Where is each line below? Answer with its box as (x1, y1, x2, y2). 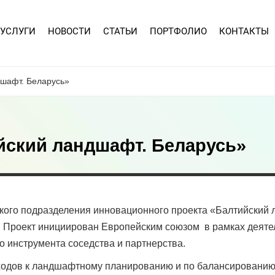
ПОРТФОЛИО (150, 26, 207, 37)
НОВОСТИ (48, 26, 91, 37)
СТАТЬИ (103, 26, 137, 37)
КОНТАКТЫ (219, 26, 269, 37)
